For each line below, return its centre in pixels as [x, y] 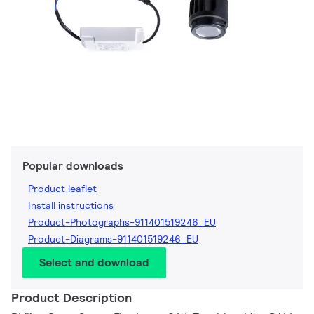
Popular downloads [73, 166]
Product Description [71, 298]
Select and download [94, 263]
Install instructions [71, 206]
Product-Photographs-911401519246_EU [122, 223]
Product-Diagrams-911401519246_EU [113, 239]
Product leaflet [62, 189]
